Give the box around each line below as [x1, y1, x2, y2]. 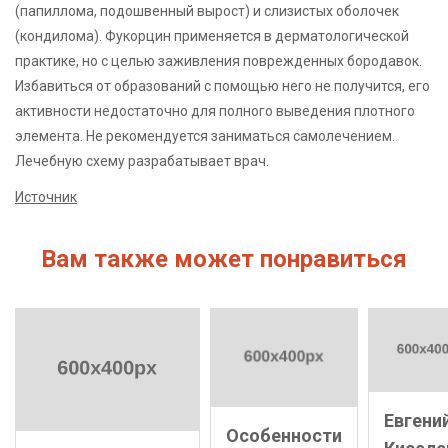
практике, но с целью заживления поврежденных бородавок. [15, 52, 422, 69]
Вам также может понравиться [41, 245, 407, 273]
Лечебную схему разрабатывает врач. [15, 152, 269, 169]
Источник [15, 189, 77, 205]
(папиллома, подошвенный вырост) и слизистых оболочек [15, 2, 399, 19]
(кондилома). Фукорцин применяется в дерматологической [15, 27, 409, 44]
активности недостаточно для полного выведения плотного [15, 102, 415, 119]
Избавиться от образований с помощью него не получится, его [15, 77, 430, 94]
